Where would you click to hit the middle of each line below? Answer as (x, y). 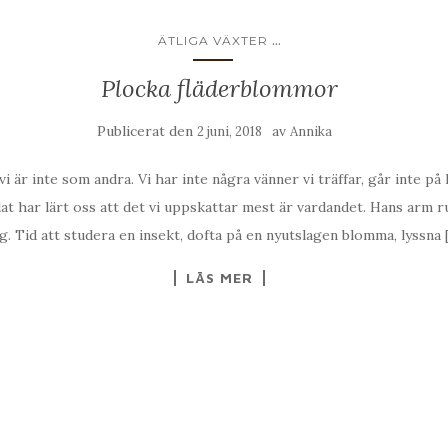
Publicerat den (146, 131)
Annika (310, 132)
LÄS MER (219, 278)
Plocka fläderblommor (219, 89)
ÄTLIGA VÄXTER (212, 41)
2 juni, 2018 (229, 132)
